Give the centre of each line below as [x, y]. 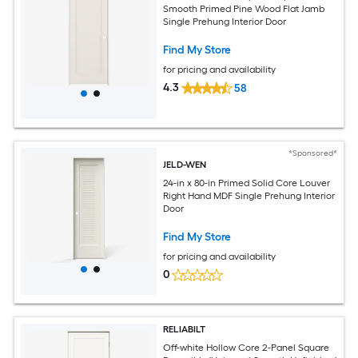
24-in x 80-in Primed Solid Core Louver [247, 183]
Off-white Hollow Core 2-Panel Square [247, 347]
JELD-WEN [185, 165]
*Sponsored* [312, 153]
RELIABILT [185, 330]
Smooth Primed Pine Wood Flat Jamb [244, 8]
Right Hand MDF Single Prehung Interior [249, 195]
